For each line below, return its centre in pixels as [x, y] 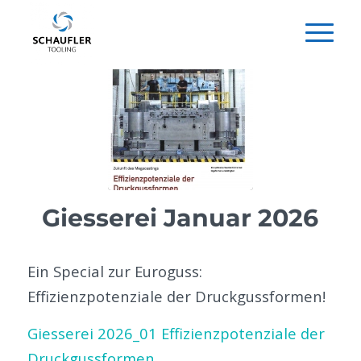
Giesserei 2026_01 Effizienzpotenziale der [176, 334]
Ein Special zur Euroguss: [114, 271]
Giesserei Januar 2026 [180, 218]
